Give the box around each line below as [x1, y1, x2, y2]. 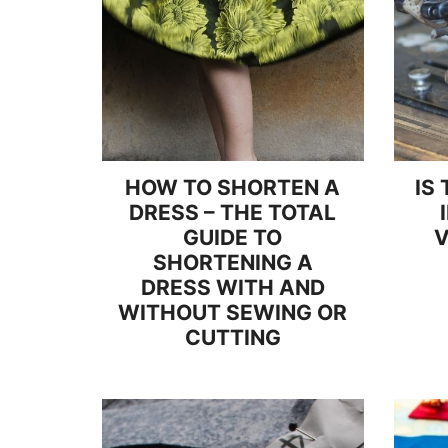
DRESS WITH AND [140, 275, 325, 300]
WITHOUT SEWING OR [118, 300, 348, 325]
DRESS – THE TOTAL [129, 200, 337, 225]
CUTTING [184, 325, 281, 350]
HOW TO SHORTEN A [125, 175, 341, 200]
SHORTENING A [152, 250, 313, 275]
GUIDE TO [183, 225, 283, 250]
